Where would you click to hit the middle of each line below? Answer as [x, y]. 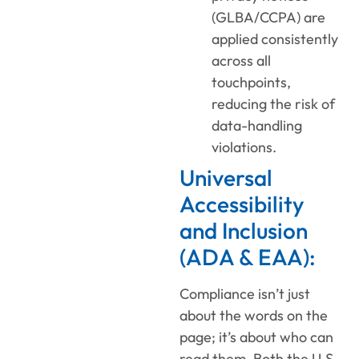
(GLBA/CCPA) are [268, 18]
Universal [226, 178]
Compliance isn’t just [245, 294]
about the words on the [254, 316]
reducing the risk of [273, 104]
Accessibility [242, 204]
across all [241, 61]
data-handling [257, 126]
